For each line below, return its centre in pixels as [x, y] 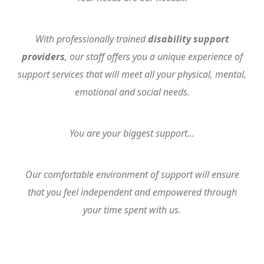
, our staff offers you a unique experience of [154, 57]
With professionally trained [91, 39]
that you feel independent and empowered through [132, 192]
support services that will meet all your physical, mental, [132, 75]
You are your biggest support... [132, 133]
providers [43, 57]
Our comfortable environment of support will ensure [132, 175]
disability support [188, 39]
